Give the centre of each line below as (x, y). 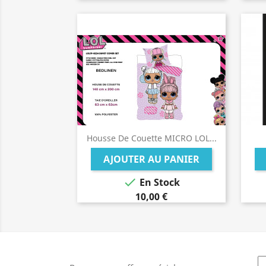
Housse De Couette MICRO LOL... (151, 138)
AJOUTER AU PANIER (151, 159)
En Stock (159, 183)
